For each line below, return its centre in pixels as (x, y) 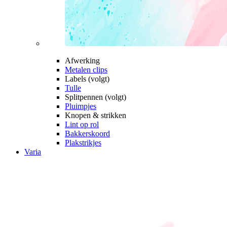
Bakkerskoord (87, 133)
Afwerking (82, 60)
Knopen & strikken (96, 115)
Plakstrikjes (83, 142)
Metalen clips (86, 69)
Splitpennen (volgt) (96, 97)
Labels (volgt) (87, 79)
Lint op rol (82, 124)
